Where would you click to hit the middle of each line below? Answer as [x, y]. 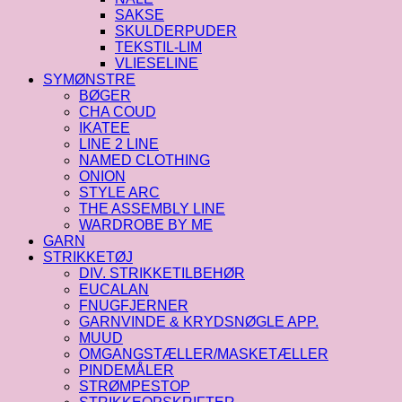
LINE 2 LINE [119, 144]
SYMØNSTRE [89, 79]
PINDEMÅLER [127, 370]
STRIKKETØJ [88, 257]
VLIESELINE [157, 63]
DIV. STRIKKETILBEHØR [162, 273]
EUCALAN [114, 289]
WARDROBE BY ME [146, 224]
